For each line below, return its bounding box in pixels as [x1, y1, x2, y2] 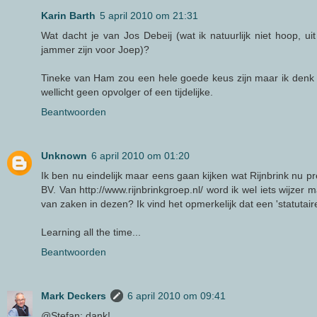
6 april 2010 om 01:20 [91, 150, 190, 162]
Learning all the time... [41, 226, 141, 238]
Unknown [41, 150, 87, 162]
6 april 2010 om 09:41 [127, 290, 226, 302]
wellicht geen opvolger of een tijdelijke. [41, 86, 213, 98]
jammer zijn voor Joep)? [41, 44, 149, 56]
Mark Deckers [41, 290, 106, 302]
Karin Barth [41, 10, 96, 22]
